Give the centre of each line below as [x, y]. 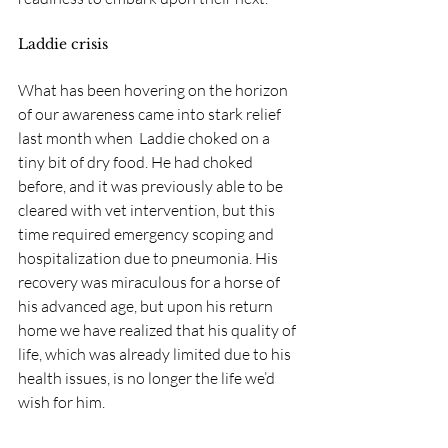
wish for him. [63, 401]
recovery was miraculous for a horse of [150, 281]
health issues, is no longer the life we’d [148, 377]
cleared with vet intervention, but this [148, 209]
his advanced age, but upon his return [147, 305]
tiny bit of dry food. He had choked [137, 161]
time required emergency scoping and [147, 233]
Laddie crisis [63, 43]
